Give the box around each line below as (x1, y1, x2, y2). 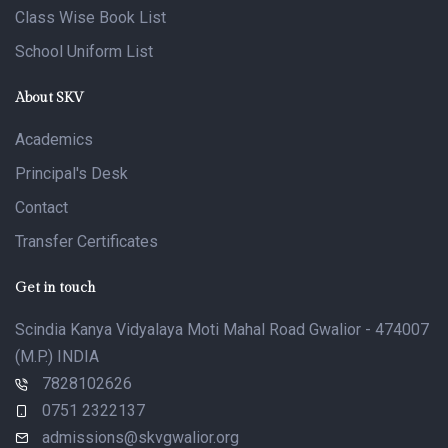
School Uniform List (15, 42, 153, 62)
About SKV (15, 90, 84, 107)
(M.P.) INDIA (15, 347, 99, 367)
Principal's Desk (15, 164, 128, 184)
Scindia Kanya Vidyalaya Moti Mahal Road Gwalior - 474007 (15, 320, 429, 340)
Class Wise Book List (15, 8, 166, 28)
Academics (15, 130, 93, 150)
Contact (15, 198, 68, 218)
